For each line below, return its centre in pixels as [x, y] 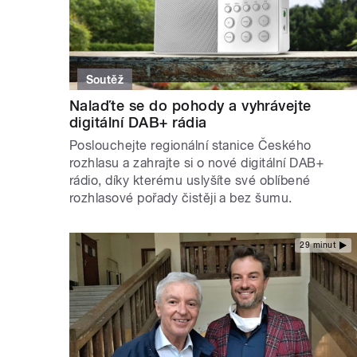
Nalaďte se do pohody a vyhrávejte [190, 105]
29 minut [318, 245]
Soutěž [105, 79]
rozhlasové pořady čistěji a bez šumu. [181, 198]
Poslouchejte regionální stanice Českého [190, 145]
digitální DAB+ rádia [138, 122]
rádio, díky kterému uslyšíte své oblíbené [190, 180]
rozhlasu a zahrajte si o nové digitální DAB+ [197, 163]
